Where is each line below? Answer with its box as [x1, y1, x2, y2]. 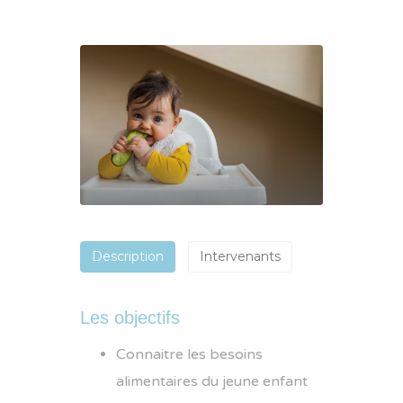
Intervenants [200, 248, 281, 265]
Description [92, 248, 164, 265]
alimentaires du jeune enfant [116, 372, 308, 391]
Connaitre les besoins [116, 345, 263, 364]
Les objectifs [80, 308, 180, 328]
